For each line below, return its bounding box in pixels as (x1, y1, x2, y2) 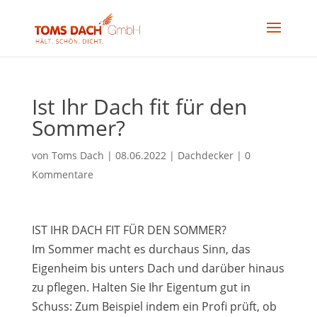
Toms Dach (51, 149, 104, 162)
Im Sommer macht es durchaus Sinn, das (31, 241, 250, 257)
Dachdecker (177, 149, 234, 162)
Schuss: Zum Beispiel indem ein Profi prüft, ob (31, 299, 277, 314)
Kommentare (31, 168, 93, 181)
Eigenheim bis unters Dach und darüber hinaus (31, 260, 284, 276)
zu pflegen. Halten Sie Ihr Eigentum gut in (31, 279, 250, 295)
